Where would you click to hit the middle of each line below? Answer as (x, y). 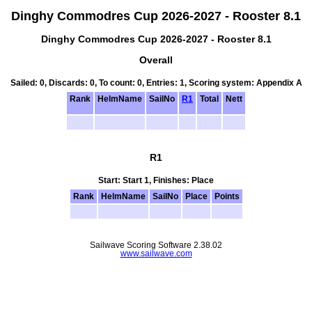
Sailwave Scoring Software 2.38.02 (156, 245)
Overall (156, 60)
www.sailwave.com (156, 253)
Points (227, 196)
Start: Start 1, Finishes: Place (156, 180)
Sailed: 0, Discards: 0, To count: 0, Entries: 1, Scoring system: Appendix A (156, 83)
